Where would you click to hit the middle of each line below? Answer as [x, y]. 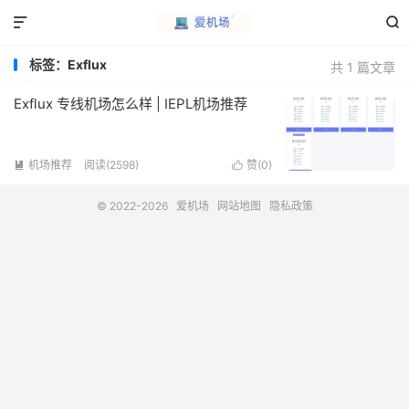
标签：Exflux [68, 64]
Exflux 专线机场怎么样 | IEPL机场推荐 [131, 104]
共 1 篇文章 [363, 67]
